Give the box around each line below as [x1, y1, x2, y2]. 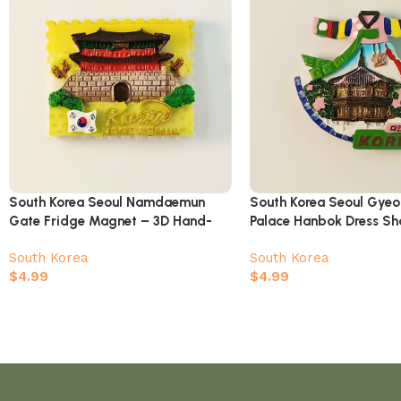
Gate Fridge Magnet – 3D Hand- [9, 213, 212, 230]
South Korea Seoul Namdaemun [9, 194, 205, 211]
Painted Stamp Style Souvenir [9, 232, 196, 249]
